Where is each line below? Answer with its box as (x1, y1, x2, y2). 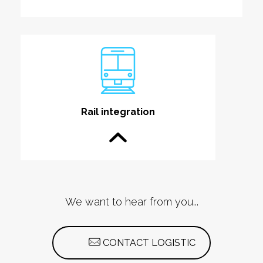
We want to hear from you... (65, 195, 198, 208)
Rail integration (81, 106, 155, 117)
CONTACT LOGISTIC (100, 237, 195, 248)
